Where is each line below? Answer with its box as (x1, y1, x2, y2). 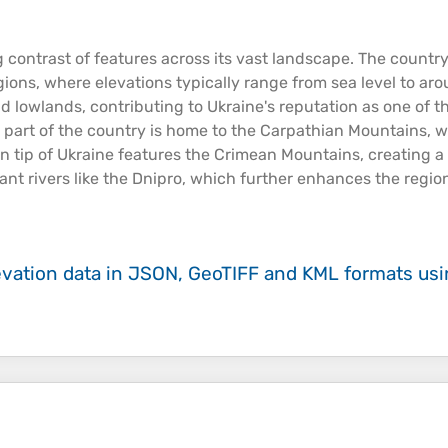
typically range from (172, 73, 331, 93)
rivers (28, 169, 70, 189)
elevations (95, 73, 172, 93)
